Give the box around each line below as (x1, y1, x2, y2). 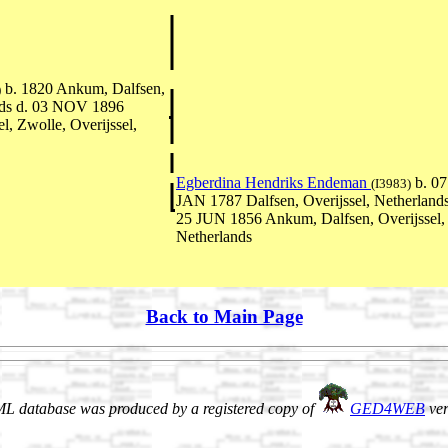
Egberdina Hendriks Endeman (176, 173, 371, 191)
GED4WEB (350, 400, 425, 418)
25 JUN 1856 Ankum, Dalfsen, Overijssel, (176, 209, 445, 227)
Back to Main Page (145, 305, 303, 327)
